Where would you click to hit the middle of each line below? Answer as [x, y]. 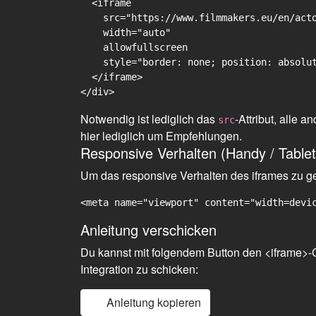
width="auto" [126, 32]
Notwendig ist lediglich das [149, 119]
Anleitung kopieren [154, 302]
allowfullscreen [134, 47]
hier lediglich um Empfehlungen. [161, 136]
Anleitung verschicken [148, 230]
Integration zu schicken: [139, 269]
